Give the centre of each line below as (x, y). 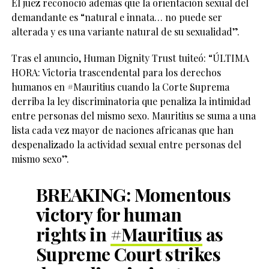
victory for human (109, 214)
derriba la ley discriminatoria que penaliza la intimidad (131, 101)
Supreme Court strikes (128, 254)
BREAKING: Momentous (133, 194)
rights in (73, 234)
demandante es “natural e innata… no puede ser (116, 17)
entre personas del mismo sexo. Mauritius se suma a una (133, 116)
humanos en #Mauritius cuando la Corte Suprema (120, 87)
